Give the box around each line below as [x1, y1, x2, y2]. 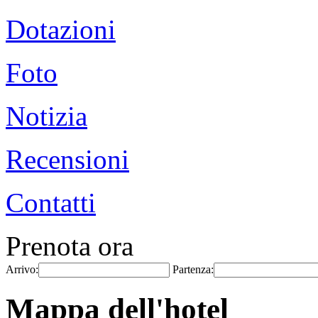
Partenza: [172, 263, 214, 275]
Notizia [6, 101, 87, 131]
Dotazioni [6, 14, 116, 45]
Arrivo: [6, 263, 38, 275]
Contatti [6, 187, 96, 218]
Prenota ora [6, 231, 133, 261]
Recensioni [6, 144, 129, 175]
